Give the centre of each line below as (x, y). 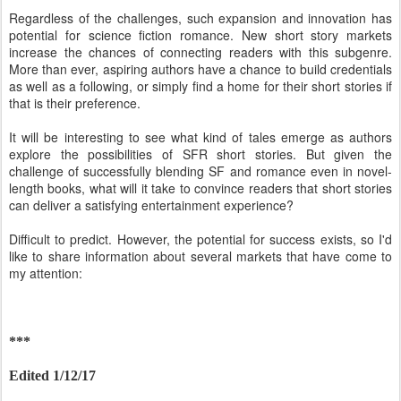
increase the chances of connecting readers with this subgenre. (200, 52)
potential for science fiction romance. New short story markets (200, 35)
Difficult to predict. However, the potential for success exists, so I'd (200, 239)
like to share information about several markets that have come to (200, 256)
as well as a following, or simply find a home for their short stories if (200, 86)
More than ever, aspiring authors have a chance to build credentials (200, 69)
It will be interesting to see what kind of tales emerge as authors (200, 137)
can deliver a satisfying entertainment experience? (151, 205)
